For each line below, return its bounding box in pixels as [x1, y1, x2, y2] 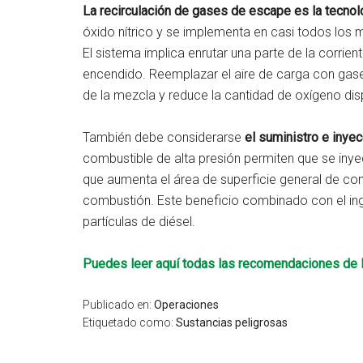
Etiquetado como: [83, 316, 176, 329]
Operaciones [154, 298, 219, 311]
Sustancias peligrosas [176, 316, 288, 329]
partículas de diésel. [83, 214, 195, 229]
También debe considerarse [83, 130, 245, 145]
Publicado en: [83, 298, 154, 311]
